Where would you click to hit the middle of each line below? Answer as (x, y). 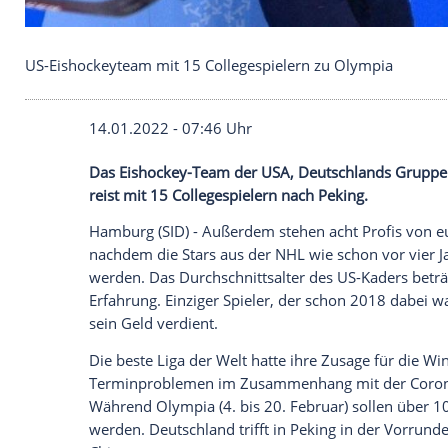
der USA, (318, 391)
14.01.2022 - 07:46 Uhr (205, 337)
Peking (411, 418)
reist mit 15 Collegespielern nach (245, 418)
